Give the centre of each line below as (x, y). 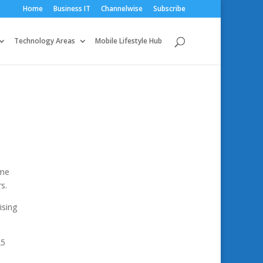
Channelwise (122, 9)
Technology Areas (45, 41)
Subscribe (169, 9)
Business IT (72, 9)
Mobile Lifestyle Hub (129, 41)
